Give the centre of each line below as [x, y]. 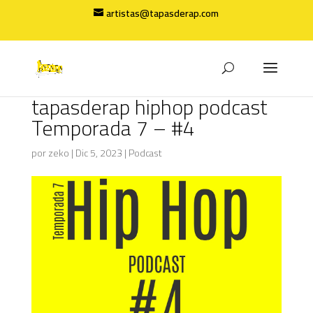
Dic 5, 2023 [99, 153]
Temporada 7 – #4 [113, 128]
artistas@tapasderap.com [163, 13]
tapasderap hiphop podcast [149, 107]
